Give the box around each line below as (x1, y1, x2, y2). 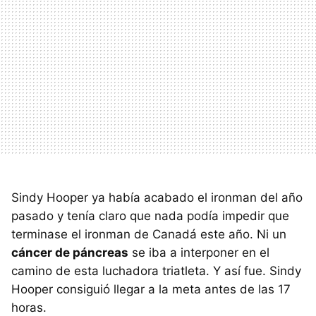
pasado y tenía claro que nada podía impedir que (11, 208, 289, 223)
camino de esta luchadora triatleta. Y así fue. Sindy (11, 263, 301, 278)
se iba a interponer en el (128, 245, 269, 260)
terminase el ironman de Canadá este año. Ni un (11, 226, 286, 241)
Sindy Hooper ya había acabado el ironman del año (11, 190, 303, 205)
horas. (11, 300, 47, 315)
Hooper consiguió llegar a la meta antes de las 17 (11, 281, 291, 296)
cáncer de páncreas (11, 245, 128, 260)
